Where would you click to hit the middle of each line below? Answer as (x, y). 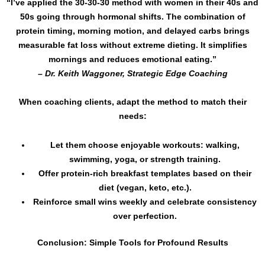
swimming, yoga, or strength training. (145, 159)
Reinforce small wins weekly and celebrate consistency (145, 201)
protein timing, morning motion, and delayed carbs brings (132, 30)
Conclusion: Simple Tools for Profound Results (132, 242)
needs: (132, 116)
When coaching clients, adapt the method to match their (132, 102)
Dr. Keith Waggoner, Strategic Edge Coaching (136, 73)
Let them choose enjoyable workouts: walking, (145, 145)
